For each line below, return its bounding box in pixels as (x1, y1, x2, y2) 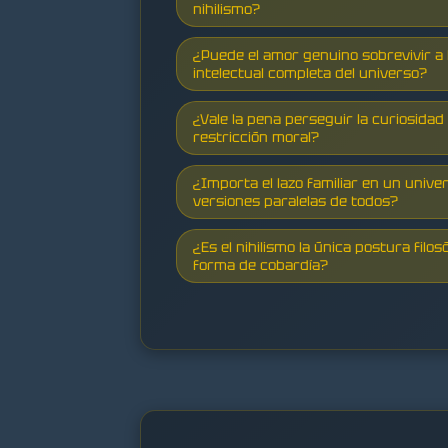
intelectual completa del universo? (193, 63, 427, 82)
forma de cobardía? (193, 255, 328, 274)
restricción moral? (193, 127, 319, 146)
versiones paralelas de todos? (193, 191, 398, 210)
